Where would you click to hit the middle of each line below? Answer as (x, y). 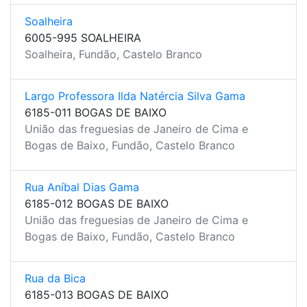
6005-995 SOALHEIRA (83, 38)
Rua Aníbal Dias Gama (82, 187)
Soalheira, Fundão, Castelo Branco (113, 54)
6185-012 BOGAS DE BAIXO (97, 204)
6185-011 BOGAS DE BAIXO (96, 112)
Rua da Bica (55, 278)
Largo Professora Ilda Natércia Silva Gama (135, 96)
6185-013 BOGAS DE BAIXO (97, 295)
